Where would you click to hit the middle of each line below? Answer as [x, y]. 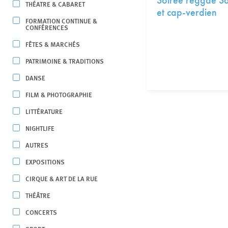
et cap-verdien [187, 12]
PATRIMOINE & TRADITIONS [65, 61]
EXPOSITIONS [45, 162]
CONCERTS [41, 212]
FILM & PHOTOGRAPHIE [59, 94]
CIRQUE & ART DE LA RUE [62, 178]
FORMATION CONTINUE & [61, 21]
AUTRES [37, 145]
